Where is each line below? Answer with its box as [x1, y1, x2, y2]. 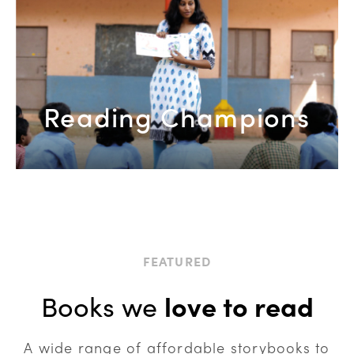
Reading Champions [43, 96, 311, 135]
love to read [164, 285, 314, 325]
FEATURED [142, 251, 212, 270]
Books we [40, 285, 164, 325]
